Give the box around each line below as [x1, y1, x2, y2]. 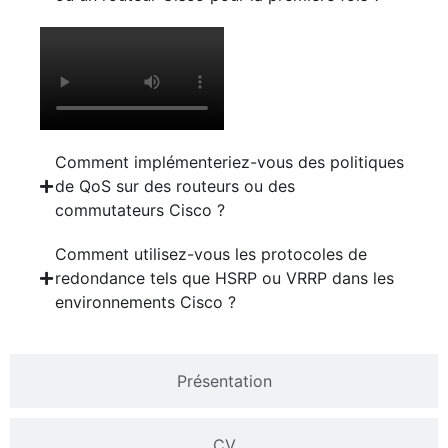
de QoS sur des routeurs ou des [55, 176, 295, 197]
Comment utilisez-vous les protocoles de [55, 244, 367, 265]
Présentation [176, 371, 272, 392]
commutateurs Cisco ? [55, 200, 225, 221]
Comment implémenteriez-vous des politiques [55, 152, 404, 173]
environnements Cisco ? [55, 292, 236, 313]
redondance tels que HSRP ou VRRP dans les [55, 268, 394, 289]
